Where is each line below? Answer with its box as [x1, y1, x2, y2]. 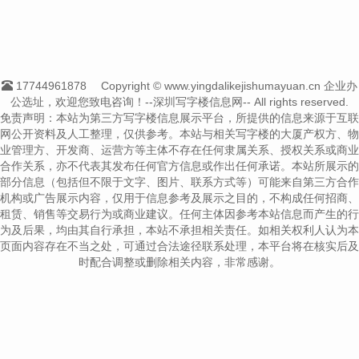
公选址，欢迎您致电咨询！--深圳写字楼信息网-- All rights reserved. [10, 95, 349, 108]
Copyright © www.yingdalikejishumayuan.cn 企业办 [101, 79, 357, 92]
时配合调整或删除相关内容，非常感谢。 [79, 255, 280, 268]
